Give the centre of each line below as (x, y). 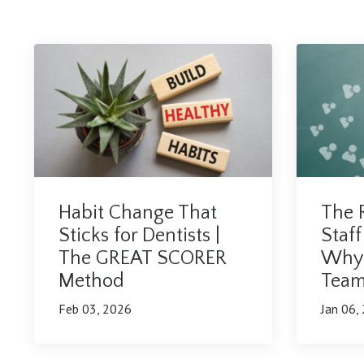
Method (91, 282)
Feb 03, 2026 (95, 309)
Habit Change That (138, 213)
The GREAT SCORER (143, 259)
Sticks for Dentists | (139, 236)
